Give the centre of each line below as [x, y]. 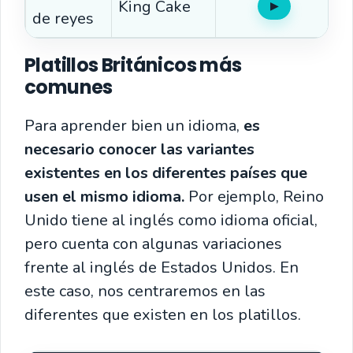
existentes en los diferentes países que [166, 173]
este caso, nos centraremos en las [145, 291]
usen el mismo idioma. [106, 196]
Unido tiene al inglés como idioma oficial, [171, 220]
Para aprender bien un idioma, [134, 125]
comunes [71, 87]
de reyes [63, 18]
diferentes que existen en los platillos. [163, 314]
